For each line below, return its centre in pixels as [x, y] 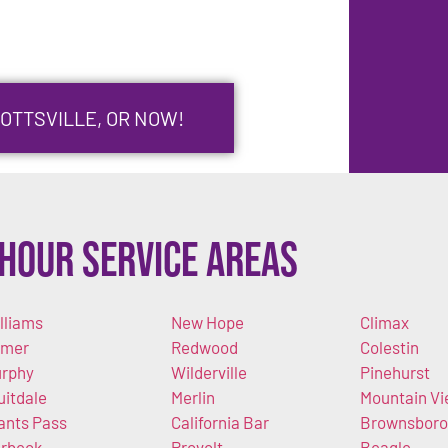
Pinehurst [395, 372]
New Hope [207, 322]
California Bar [219, 422]
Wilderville [208, 372]
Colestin [389, 347]
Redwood [204, 347]
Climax [384, 322]
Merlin [192, 397]
